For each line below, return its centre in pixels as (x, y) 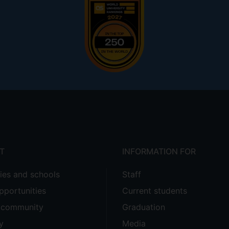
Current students (155, 191)
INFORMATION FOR (159, 151)
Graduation (144, 207)
